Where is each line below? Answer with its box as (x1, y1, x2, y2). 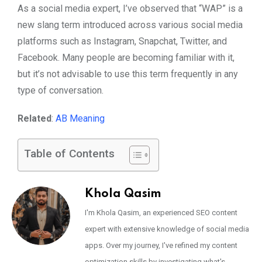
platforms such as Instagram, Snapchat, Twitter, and (18, 35, 227, 47)
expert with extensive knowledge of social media (85, 224, 249, 233)
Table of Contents (24, 147, 115, 160)
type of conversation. (18, 84, 104, 96)
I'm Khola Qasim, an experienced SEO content (85, 208, 237, 217)
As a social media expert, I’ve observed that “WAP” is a (18, 2, 243, 14)
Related (18, 112, 51, 124)
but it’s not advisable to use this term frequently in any (18, 68, 238, 80)
